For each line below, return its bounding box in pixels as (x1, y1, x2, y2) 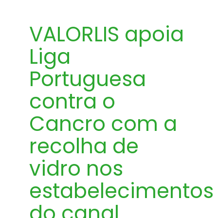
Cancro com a (29, 109, 177, 138)
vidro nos (29, 154, 123, 183)
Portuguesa (29, 65, 146, 93)
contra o (29, 87, 115, 116)
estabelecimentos (29, 177, 214, 205)
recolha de (29, 132, 139, 161)
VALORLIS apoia (29, 20, 184, 49)
